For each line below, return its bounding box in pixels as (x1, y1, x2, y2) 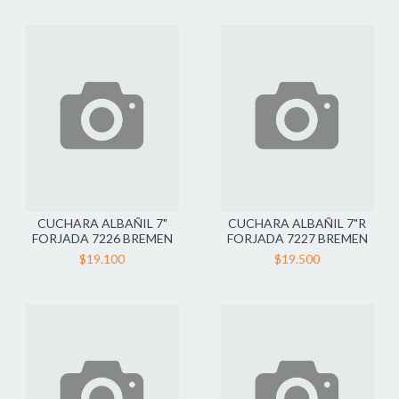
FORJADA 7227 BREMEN (226, 231, 368, 246)
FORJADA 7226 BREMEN (31, 231, 173, 246)
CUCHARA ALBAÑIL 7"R (228, 216, 366, 231)
